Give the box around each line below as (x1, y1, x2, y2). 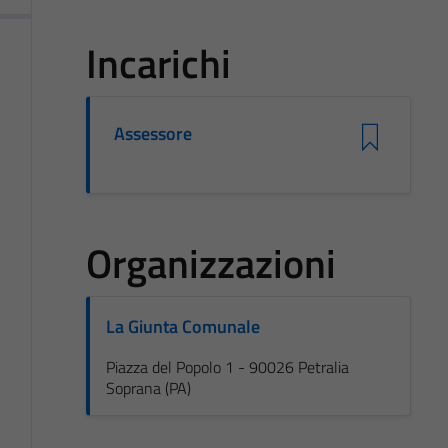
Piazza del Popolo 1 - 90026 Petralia (105, 354, 349, 379)
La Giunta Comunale (105, 312, 260, 340)
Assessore (113, 119, 193, 147)
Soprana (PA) (105, 375, 191, 400)
